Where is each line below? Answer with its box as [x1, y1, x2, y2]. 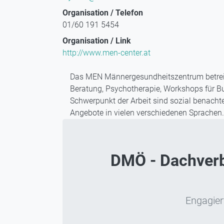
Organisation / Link [62, 36, 131, 46]
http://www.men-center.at [62, 48, 150, 58]
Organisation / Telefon [62, 8, 143, 18]
